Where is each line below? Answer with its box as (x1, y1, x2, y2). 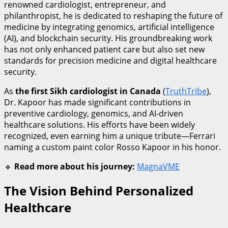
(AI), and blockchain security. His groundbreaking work (4, 32, 212, 44)
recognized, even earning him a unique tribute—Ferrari (4, 130, 215, 141)
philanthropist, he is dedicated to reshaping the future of (4, 10, 222, 21)
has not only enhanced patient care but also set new (4, 43, 205, 55)
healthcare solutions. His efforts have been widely (4, 119, 195, 130)
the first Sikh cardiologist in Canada (15, 85, 161, 97)
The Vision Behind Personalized (4, 182, 193, 199)
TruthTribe (165, 85, 207, 97)
